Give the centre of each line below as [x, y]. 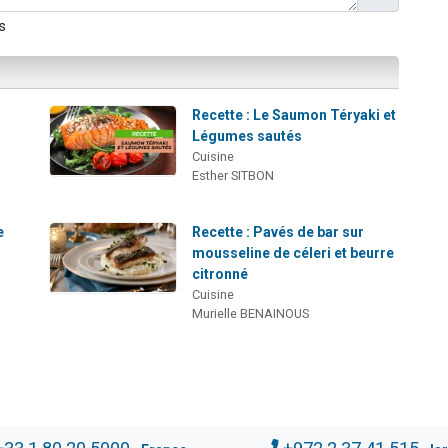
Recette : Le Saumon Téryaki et [294, 115]
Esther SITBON [233, 176]
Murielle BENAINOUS [251, 314]
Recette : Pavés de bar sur [278, 232]
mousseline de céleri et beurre [293, 253]
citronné [220, 274]
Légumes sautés [247, 136]
